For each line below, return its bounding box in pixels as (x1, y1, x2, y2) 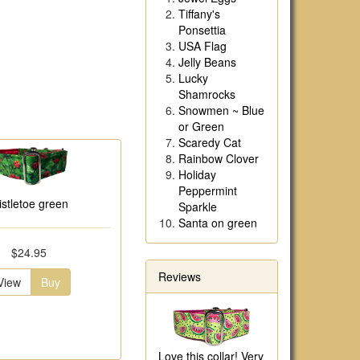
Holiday (178, 166, 216, 182)
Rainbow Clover (178, 150, 259, 166)
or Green (178, 118, 224, 134)
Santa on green (178, 215, 257, 231)
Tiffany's (178, 6, 220, 22)
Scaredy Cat (178, 134, 241, 150)
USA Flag (178, 38, 227, 54)
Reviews (158, 268, 201, 284)
